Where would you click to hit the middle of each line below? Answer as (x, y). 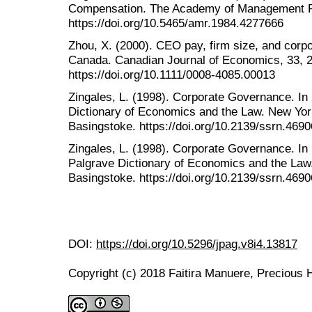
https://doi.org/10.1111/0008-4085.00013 (172, 74)
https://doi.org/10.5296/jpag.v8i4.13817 (197, 244)
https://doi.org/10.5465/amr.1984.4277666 (176, 23)
